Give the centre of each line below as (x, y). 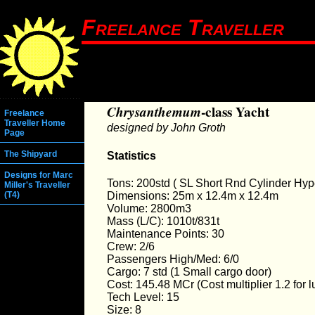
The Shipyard (31, 154)
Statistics (131, 155)
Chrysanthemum (154, 112)
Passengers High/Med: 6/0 (173, 259)
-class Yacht (235, 112)
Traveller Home (35, 123)
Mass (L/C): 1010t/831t (163, 221)
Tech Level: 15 (143, 297)
